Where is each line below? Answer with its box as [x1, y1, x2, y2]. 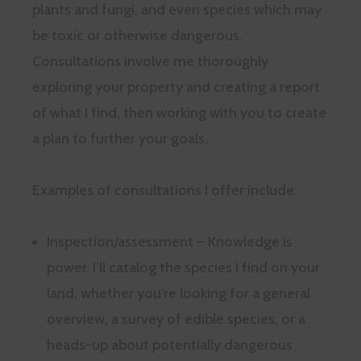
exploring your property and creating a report [32, 78, 320, 97]
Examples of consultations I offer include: [32, 181, 297, 200]
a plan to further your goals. [32, 130, 208, 148]
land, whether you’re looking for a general [47, 284, 310, 303]
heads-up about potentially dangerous [47, 336, 293, 355]
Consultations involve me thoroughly [32, 52, 268, 71]
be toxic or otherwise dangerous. [32, 27, 243, 45]
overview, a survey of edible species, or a [47, 310, 305, 329]
